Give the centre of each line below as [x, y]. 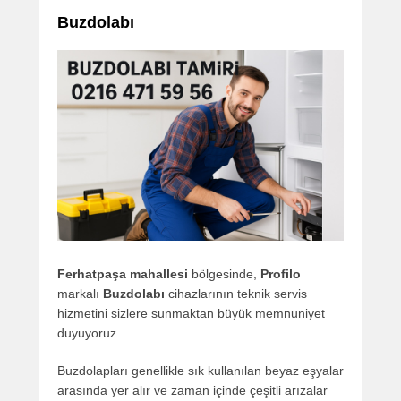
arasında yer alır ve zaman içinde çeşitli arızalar [192, 390]
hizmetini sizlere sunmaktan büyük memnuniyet [191, 313]
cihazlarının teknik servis [236, 293]
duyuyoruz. [89, 333]
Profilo [281, 273]
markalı [80, 293]
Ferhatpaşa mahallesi [123, 273]
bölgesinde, [224, 273]
